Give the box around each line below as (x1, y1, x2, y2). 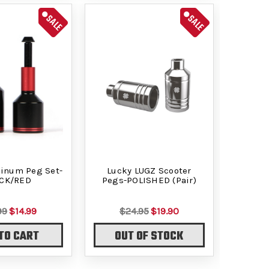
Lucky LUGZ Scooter (107, 165, 192, 176)
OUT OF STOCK (115, 228, 184, 246)
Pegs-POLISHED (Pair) (101, 174, 196, 186)
